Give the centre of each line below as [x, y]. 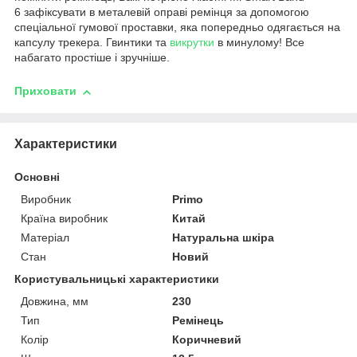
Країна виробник [64, 218]
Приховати [45, 91]
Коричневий [207, 339]
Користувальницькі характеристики [117, 279]
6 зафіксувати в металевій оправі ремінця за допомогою [162, 12]
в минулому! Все [259, 43]
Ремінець [198, 320]
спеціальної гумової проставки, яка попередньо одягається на [177, 27]
